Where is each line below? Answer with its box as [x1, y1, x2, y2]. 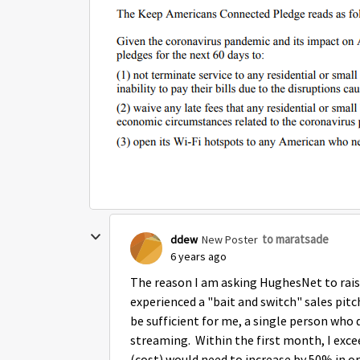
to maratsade [262, 231, 329, 247]
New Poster [202, 231, 258, 247]
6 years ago [170, 249, 227, 264]
